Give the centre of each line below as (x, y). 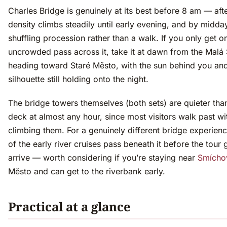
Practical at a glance (69, 207)
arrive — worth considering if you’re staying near (103, 158)
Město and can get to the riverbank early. (87, 172)
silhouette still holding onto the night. (78, 79)
